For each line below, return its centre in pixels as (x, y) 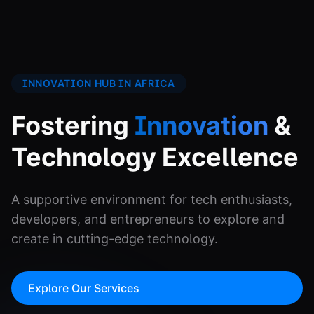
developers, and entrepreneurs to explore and (148, 219)
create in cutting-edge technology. (115, 238)
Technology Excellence (155, 157)
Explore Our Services (84, 288)
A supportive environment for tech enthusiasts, (152, 199)
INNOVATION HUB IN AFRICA (99, 83)
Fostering (73, 125)
